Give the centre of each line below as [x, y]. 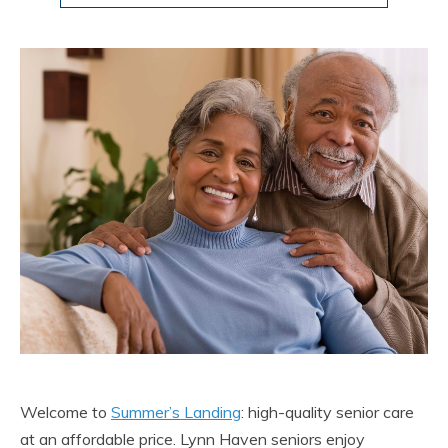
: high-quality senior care [327, 411]
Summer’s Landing [176, 411]
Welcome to [65, 411]
